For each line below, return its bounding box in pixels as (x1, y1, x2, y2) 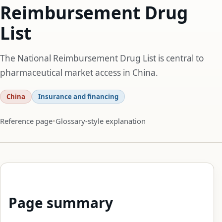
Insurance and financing (38, 92, 118, 101)
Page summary (8, 193, 113, 212)
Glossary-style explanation (55, 115, 146, 126)
